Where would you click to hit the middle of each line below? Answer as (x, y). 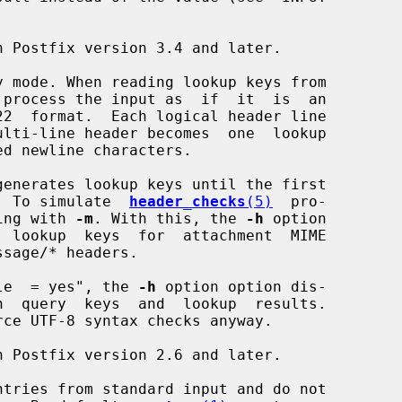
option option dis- (241, 286)
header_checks (188, 201)
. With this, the (170, 218)
